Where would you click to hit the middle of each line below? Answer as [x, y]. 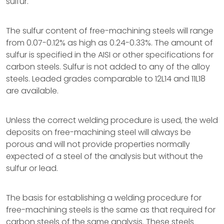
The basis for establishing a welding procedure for [104, 198]
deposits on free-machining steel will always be [98, 132]
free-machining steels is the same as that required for [111, 210]
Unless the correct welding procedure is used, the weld [112, 120]
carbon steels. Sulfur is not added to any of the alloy [108, 67]
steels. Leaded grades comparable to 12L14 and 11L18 [106, 79]
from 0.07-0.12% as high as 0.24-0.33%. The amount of [109, 43]
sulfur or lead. [32, 168]
